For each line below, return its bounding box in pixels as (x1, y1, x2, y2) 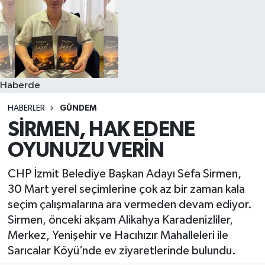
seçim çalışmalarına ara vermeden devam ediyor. (7, 198, 252, 211)
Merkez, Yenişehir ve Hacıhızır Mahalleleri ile (7, 229, 228, 241)
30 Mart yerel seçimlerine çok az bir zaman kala (7, 183, 245, 195)
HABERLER (7, 104, 45, 112)
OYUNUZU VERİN (7, 140, 164, 161)
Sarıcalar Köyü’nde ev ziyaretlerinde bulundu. (7, 244, 236, 257)
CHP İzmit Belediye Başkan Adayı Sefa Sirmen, (7, 167, 241, 180)
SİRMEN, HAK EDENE (7, 119, 195, 141)
